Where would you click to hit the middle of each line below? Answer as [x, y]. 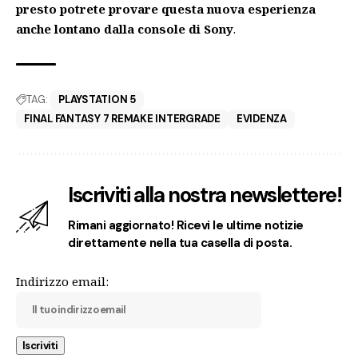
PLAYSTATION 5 [97, 99]
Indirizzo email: [62, 281]
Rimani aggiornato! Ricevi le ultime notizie [186, 225]
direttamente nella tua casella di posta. [180, 243]
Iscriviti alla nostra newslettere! [205, 195]
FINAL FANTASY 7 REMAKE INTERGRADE [122, 118]
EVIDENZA [261, 118]
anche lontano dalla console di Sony [125, 28]
